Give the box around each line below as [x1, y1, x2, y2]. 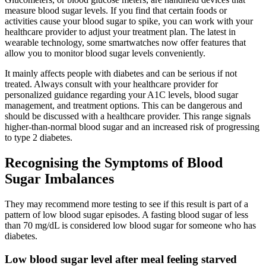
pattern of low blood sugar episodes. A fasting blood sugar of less [5, 210, 248, 220]
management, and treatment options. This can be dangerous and [5, 100, 242, 111]
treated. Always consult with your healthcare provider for [5, 79, 218, 90]
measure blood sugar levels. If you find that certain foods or [5, 5, 227, 16]
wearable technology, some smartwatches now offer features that [5, 37, 246, 48]
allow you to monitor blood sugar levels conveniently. [5, 48, 205, 59]
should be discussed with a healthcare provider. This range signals [5, 111, 251, 122]
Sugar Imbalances [5, 171, 114, 187]
